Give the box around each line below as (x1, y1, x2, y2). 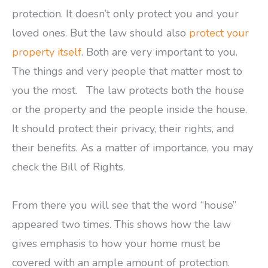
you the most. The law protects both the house (12, 83, 244, 98)
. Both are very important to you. (81, 45, 237, 60)
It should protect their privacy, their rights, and (12, 121, 234, 136)
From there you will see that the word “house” (12, 197, 236, 212)
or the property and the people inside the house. (12, 102, 247, 117)
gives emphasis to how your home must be (12, 236, 221, 251)
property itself (12, 45, 81, 60)
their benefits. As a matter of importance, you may (12, 141, 253, 156)
